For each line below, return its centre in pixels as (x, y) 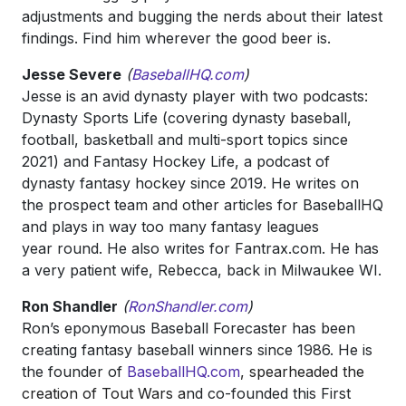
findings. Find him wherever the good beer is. (176, 38)
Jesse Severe (72, 74)
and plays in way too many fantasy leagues (170, 227)
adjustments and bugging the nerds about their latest (202, 16)
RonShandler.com (188, 306)
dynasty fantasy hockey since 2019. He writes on (190, 183)
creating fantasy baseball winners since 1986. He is (197, 350)
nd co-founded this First (268, 393)
